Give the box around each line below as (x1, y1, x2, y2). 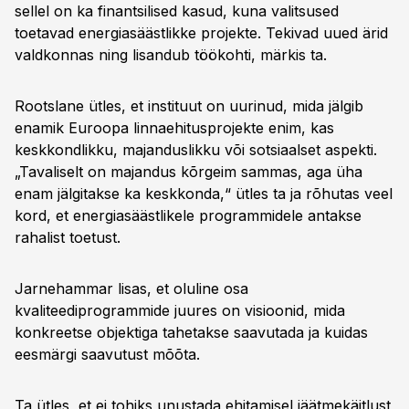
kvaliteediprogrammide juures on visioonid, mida (15, 301, 345, 320)
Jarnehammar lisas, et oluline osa (15, 279, 248, 298)
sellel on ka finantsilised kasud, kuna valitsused (15, 2, 339, 20)
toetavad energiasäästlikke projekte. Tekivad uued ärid (15, 24, 388, 42)
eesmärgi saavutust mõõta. (15, 345, 200, 363)
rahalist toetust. (15, 228, 121, 246)
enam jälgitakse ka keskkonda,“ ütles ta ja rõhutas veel (15, 184, 393, 203)
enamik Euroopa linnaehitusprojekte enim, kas (15, 119, 334, 137)
